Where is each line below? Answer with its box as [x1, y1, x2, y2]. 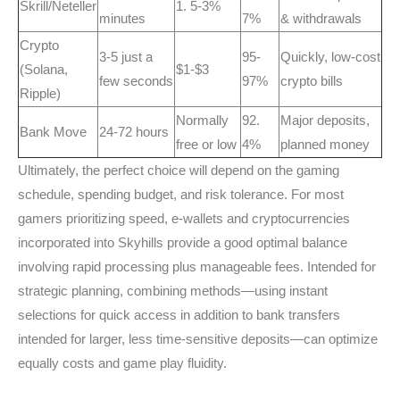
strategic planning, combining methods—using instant [18, 283, 328, 298]
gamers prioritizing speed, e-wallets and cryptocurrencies [18, 211, 350, 226]
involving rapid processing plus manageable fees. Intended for [18, 259, 376, 274]
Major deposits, [280, 112, 370, 128]
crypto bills [280, 73, 343, 88]
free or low [176, 137, 237, 152]
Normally [176, 112, 229, 128]
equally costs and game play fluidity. [18, 355, 227, 371]
